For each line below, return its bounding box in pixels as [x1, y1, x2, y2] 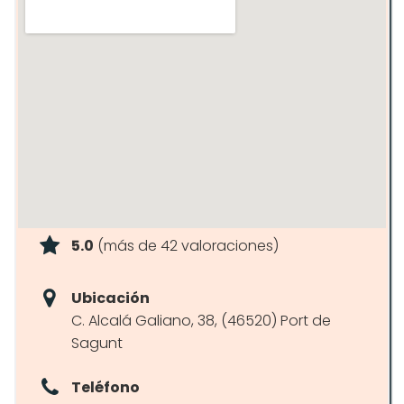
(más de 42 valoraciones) [94, 235, 279, 256]
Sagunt [71, 333, 123, 353]
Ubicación [71, 288, 150, 308]
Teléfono [71, 377, 140, 398]
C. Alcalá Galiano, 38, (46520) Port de [71, 310, 331, 331]
